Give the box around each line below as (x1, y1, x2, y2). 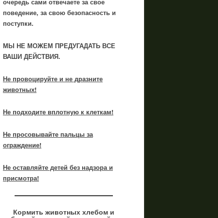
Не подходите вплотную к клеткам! (3, 107, 113, 116)
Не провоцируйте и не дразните (3, 74, 103, 83)
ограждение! (3, 140, 41, 149)
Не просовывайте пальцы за (3, 129, 93, 139)
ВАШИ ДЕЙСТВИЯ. (3, 52, 60, 61)
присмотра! (3, 173, 39, 182)
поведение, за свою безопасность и (3, 8, 118, 17)
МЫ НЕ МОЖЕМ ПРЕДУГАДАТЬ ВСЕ (3, 41, 115, 50)
